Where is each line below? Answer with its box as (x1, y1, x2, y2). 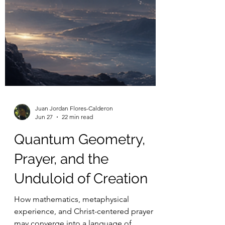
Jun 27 (35, 213, 53, 221)
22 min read (62, 213, 93, 221)
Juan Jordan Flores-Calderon (35, 205, 113, 212)
